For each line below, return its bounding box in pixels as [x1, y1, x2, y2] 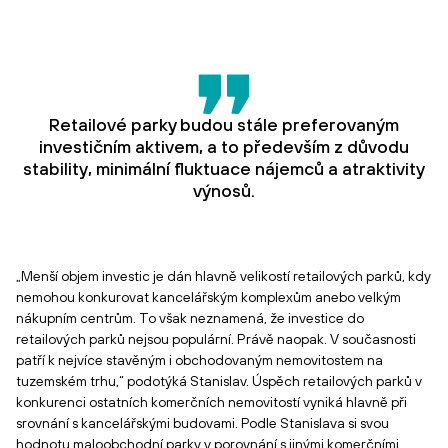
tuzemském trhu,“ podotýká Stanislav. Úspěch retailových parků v [16, 373, 422, 389]
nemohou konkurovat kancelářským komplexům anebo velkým [16, 289, 401, 305]
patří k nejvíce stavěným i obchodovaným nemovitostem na [16, 352, 383, 368]
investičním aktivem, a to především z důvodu [39, 136, 409, 157]
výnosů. [193, 180, 255, 201]
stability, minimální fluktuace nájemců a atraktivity [23, 158, 425, 179]
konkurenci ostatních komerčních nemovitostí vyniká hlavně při [16, 394, 407, 410]
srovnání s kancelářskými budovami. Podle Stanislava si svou [16, 415, 389, 431]
